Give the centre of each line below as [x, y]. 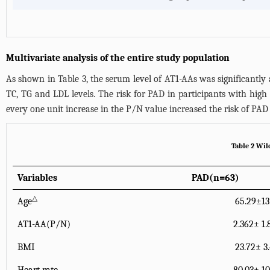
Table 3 [72, 79]
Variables [37, 178]
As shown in [32, 79]
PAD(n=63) [215, 178]
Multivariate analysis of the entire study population [118, 58]
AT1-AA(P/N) [44, 224]
